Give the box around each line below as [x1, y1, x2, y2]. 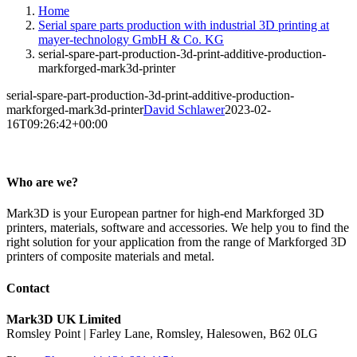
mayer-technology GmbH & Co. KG [38, 32, 224, 46]
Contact [6, 280, 49, 295]
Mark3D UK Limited [6, 312, 121, 326]
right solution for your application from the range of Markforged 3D [6, 235, 347, 249]
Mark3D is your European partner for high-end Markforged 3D [6, 206, 324, 221]
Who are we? [6, 175, 78, 190]
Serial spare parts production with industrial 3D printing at [38, 18, 329, 32]
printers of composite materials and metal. [6, 249, 214, 264]
